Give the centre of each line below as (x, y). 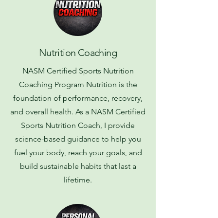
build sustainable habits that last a (78, 166)
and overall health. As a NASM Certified (78, 111)
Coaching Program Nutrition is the (78, 84)
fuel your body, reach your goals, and (78, 152)
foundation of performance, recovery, (78, 98)
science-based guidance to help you (78, 139)
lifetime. (78, 180)
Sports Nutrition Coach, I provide (78, 125)
